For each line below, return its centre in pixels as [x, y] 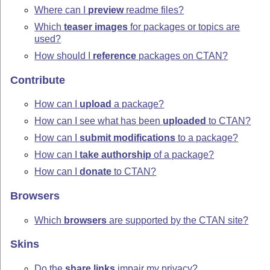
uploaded [185, 121]
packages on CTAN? [182, 56]
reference [115, 56]
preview [106, 10]
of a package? [183, 155]
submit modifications [128, 138]
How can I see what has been [99, 121]
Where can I [61, 10]
